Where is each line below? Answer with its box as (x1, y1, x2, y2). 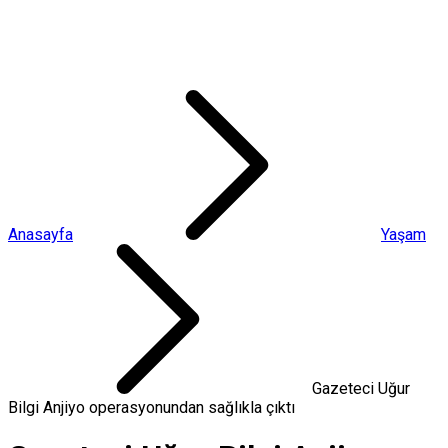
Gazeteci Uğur (312, 379, 410, 398)
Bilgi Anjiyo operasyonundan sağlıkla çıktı (8, 398, 295, 417)
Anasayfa (8, 225, 73, 244)
